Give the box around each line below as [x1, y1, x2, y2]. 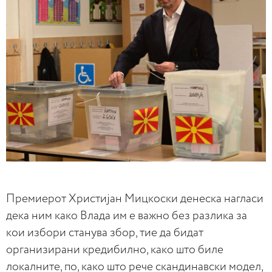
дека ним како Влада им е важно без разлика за [6, 209, 247, 222]
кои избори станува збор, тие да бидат [6, 226, 203, 239]
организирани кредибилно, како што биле [6, 243, 223, 256]
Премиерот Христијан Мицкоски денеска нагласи [6, 192, 263, 205]
